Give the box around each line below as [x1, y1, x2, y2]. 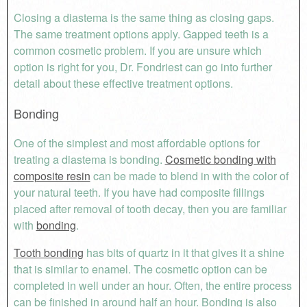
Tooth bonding [13, 245, 84, 260]
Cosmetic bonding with [164, 151, 276, 167]
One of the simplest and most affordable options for [13, 135, 260, 151]
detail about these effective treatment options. [13, 75, 236, 91]
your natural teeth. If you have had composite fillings [13, 184, 265, 200]
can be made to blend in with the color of [90, 168, 288, 184]
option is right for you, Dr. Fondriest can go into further [13, 59, 272, 75]
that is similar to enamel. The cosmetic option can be [13, 261, 267, 277]
